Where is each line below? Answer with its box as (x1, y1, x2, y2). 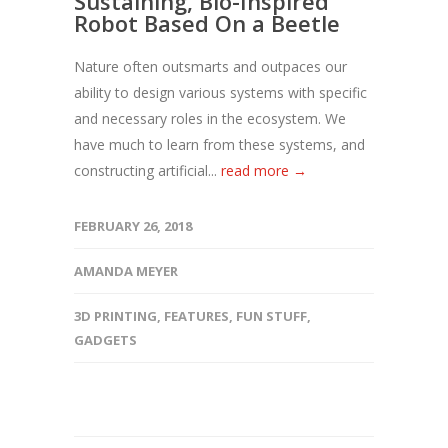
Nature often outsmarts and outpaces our (74, 57, 347, 76)
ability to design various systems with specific (74, 83, 367, 102)
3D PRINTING (74, 307, 157, 325)
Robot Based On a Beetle (74, 8, 340, 38)
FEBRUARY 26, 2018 (74, 217, 192, 235)
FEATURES (164, 307, 229, 325)
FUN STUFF (236, 307, 307, 325)
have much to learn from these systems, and (74, 135, 365, 154)
